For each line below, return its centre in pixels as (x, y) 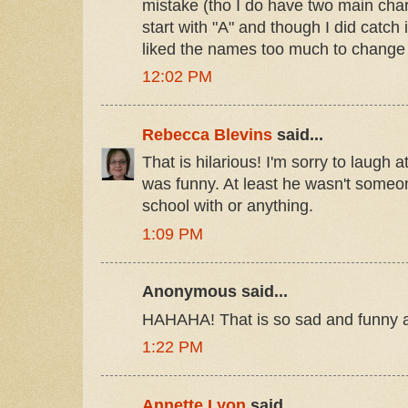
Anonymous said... (215, 292)
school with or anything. (228, 206)
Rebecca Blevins (207, 134)
